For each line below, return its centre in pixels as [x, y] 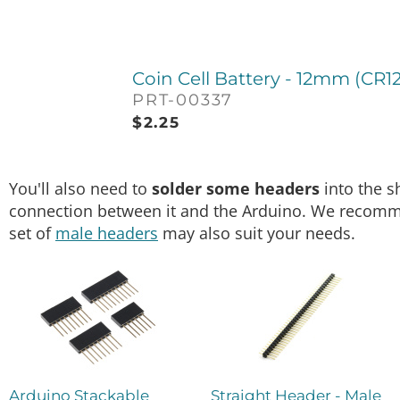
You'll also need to [80, 188]
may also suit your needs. [257, 233]
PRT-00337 [183, 100]
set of [32, 233]
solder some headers [236, 188]
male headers [107, 233]
